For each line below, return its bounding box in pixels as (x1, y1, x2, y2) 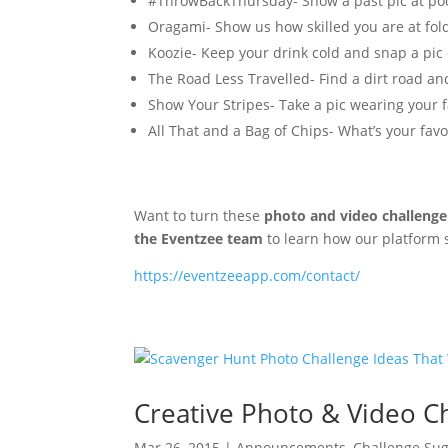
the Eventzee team (134, 229, 264, 248)
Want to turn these (134, 206, 265, 225)
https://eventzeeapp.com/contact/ (134, 266, 361, 285)
